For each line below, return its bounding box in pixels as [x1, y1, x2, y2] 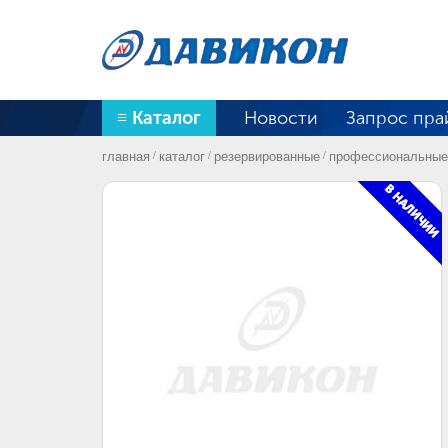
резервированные [214, 146, 320, 165]
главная [102, 146, 150, 165]
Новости [244, 107, 318, 129]
